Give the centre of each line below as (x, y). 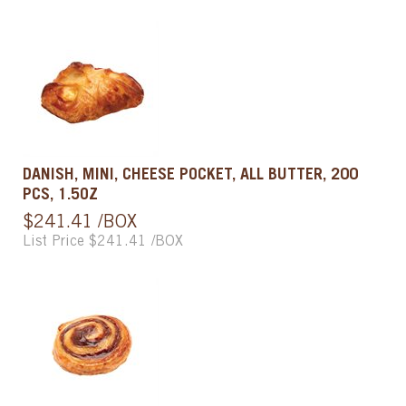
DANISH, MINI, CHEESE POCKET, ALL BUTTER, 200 (190, 175)
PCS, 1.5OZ (60, 195)
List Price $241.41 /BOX (103, 242)
